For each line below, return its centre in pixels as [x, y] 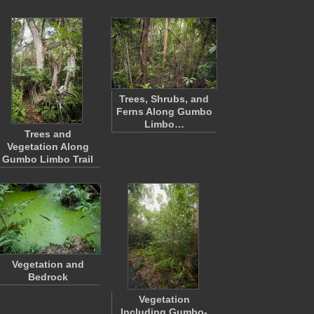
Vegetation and [48, 264]
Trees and [48, 134]
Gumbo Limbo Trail [48, 159]
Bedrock [48, 277]
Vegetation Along [48, 146]
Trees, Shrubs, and [164, 99]
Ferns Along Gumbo [164, 111]
